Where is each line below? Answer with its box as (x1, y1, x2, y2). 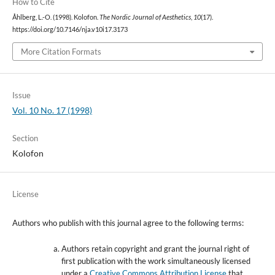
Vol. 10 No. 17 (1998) (12, 104, 92, 115)
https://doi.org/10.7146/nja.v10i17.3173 (12, 26, 128, 34)
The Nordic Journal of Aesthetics (99, 14, 191, 21)
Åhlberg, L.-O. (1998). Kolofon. (12, 14, 99, 21)
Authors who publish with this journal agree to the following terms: (12, 217, 244, 228)
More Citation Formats (20, 46, 101, 56)
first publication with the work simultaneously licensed (61, 255, 250, 266)
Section (12, 133, 38, 143)
